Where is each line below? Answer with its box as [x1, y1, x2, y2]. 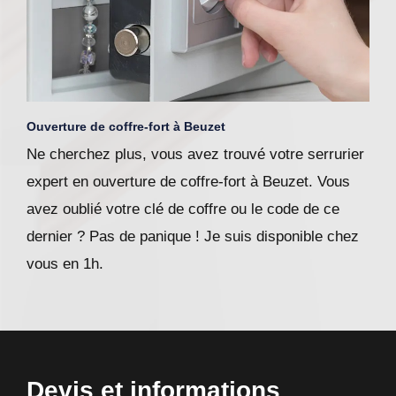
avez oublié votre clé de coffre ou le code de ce [27, 201, 339, 218]
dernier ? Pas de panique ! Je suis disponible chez [27, 228, 359, 246]
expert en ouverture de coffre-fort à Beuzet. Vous [27, 173, 350, 191]
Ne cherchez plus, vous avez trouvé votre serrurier [27, 146, 364, 164]
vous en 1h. [27, 255, 103, 273]
